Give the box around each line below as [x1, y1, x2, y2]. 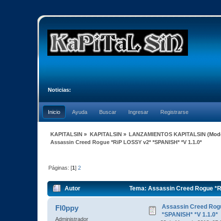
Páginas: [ [48, 164, 73, 171]
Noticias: [48, 87, 72, 93]
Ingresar [128, 109, 148, 115]
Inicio [48, 109, 60, 115]
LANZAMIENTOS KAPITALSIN [128, 131, 206, 137]
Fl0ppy [55, 204, 79, 213]
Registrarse [160, 109, 188, 115]
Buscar [99, 109, 116, 115]
